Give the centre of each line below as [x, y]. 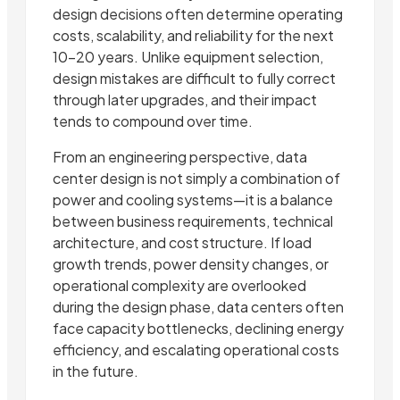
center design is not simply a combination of [196, 179]
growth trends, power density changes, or [191, 264]
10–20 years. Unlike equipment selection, [188, 57]
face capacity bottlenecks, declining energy [198, 329]
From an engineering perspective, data [180, 157]
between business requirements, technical [193, 221]
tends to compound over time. [153, 121]
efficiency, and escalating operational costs [196, 350]
